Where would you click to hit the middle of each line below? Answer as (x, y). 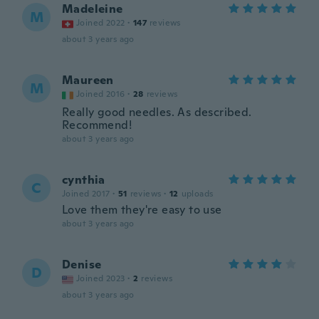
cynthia (84, 180)
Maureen (88, 80)
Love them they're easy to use (142, 210)
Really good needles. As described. (157, 112)
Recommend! (97, 125)
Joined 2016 (101, 94)
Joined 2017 (86, 194)
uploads (197, 194)
